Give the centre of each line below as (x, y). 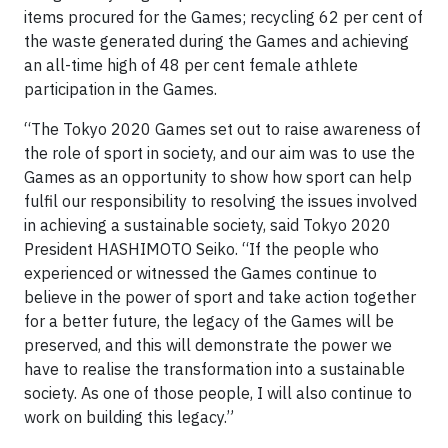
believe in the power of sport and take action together (220, 297)
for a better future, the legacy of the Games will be (209, 321)
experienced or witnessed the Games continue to (200, 273)
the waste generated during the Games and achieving (216, 41)
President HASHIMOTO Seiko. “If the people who (201, 249)
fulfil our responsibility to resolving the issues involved (220, 201)
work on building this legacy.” (129, 417)
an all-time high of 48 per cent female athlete (191, 65)
